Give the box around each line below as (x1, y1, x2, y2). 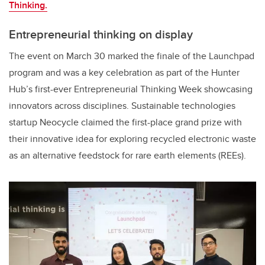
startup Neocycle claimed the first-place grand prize (9, 115, 222, 129)
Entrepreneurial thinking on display (9, 25, 193, 43)
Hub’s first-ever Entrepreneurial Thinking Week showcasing (9, 82, 253, 96)
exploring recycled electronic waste (109, 131, 256, 146)
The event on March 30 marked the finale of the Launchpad (9, 49, 254, 63)
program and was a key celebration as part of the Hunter (9, 65, 240, 79)
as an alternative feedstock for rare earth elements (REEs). (9, 148, 246, 162)
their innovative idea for (9, 131, 107, 146)
